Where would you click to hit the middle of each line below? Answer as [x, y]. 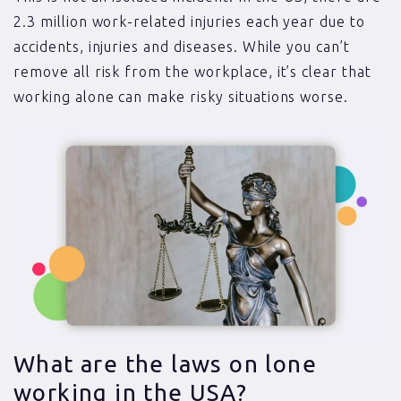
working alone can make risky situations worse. [181, 96]
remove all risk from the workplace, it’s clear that [192, 71]
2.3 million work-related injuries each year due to [189, 21]
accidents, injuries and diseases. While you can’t [182, 46]
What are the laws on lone [165, 363]
